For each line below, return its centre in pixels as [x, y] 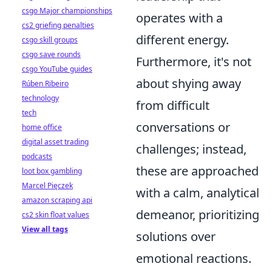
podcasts [37, 156]
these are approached [197, 171]
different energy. [182, 40]
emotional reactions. [194, 258]
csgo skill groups [50, 40]
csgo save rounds [51, 54]
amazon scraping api [57, 200]
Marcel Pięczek [47, 185]
